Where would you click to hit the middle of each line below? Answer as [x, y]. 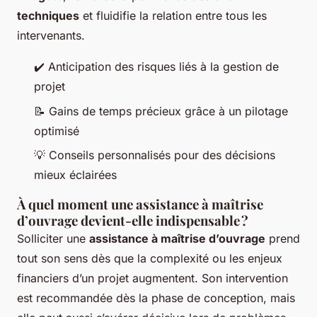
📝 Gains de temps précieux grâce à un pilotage [161, 111]
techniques [48, 16]
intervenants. [51, 36]
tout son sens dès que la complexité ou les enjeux [150, 259]
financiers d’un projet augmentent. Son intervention [152, 278]
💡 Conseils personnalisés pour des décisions [155, 155]
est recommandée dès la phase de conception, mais [156, 298]
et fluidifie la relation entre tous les [173, 16]
